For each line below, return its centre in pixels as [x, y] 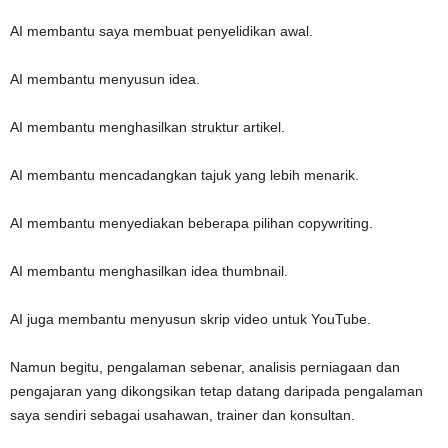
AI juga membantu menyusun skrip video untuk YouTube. [190, 318]
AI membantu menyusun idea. [105, 78]
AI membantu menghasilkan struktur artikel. [147, 126]
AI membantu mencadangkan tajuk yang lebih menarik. [184, 174]
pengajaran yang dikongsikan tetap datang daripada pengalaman [216, 390]
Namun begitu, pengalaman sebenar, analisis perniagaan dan [205, 366]
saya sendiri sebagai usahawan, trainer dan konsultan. [182, 414]
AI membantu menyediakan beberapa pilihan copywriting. [191, 222]
